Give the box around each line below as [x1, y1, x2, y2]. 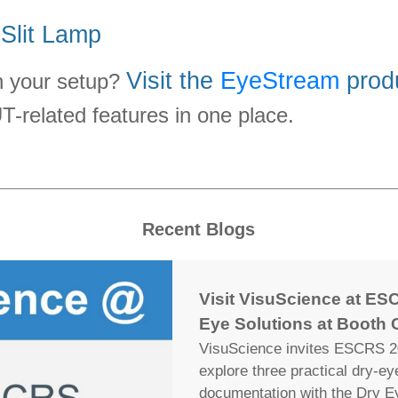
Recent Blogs [142, 219, 256, 239]
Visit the [126, 68, 220, 94]
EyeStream [220, 68, 339, 94]
